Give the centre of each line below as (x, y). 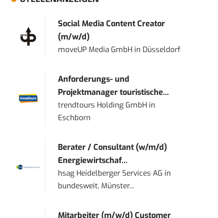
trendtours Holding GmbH (103, 105)
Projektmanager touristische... (114, 92)
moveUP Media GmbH (95, 50)
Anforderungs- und (94, 79)
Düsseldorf (162, 50)
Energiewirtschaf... (93, 161)
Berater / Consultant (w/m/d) (113, 147)
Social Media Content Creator (112, 24)
